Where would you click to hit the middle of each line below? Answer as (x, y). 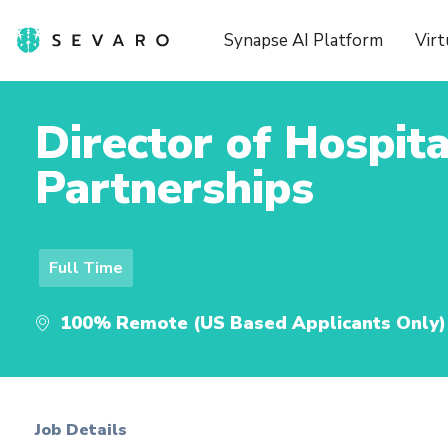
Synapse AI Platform (303, 40)
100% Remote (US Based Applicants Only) (253, 323)
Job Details (81, 430)
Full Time (86, 268)
